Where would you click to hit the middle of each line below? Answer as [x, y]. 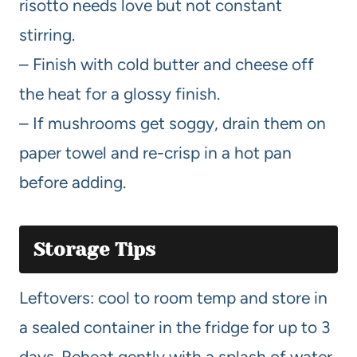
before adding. [73, 182]
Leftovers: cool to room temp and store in [173, 298]
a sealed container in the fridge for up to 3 [175, 328]
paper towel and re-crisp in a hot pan [155, 153]
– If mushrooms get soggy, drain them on [173, 124]
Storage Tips [94, 250]
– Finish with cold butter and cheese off [167, 65]
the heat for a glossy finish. [120, 94]
